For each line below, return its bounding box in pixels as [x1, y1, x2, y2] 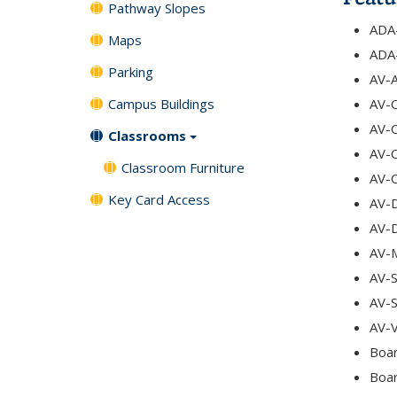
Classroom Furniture [121, 158, 245, 176]
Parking [108, 63, 153, 81]
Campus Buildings [108, 95, 214, 113]
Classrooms [108, 127, 186, 144]
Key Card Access [108, 190, 210, 208]
